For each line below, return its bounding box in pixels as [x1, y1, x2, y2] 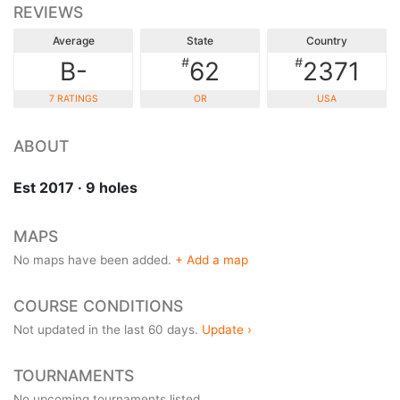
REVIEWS [13, 2, 83, 21]
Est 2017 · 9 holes [13, 178, 137, 196]
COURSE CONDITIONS [13, 296, 183, 315]
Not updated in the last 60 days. [13, 321, 202, 337]
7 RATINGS [48, 92, 98, 104]
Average [52, 33, 95, 47]
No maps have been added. [13, 252, 175, 267]
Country [306, 33, 347, 47]
